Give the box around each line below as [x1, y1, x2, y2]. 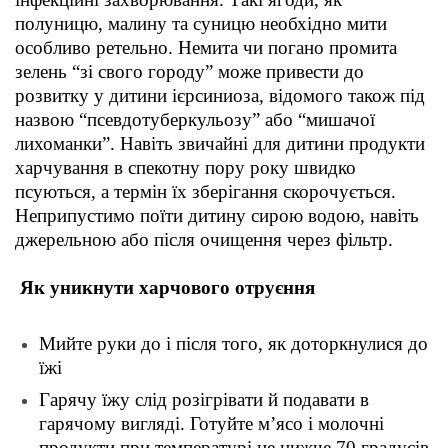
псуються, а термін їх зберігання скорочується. [15, 181, 396, 203]
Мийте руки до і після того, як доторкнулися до [39, 333, 428, 355]
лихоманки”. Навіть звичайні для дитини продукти [15, 133, 425, 155]
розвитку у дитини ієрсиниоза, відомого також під [15, 85, 425, 107]
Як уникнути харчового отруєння [15, 277, 315, 299]
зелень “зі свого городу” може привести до [15, 61, 364, 83]
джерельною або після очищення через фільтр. [15, 229, 393, 251]
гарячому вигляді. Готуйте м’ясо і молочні [39, 413, 384, 435]
